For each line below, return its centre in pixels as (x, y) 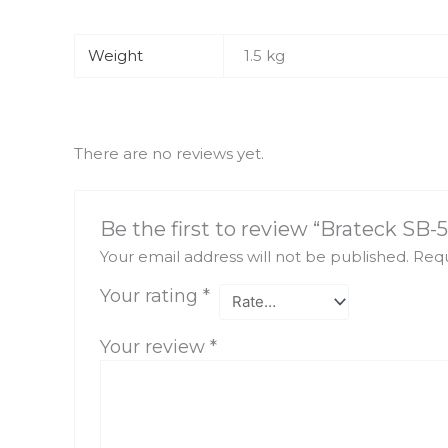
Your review (154, 346)
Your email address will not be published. (254, 256)
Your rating (151, 295)
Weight (116, 55)
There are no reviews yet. (168, 153)
